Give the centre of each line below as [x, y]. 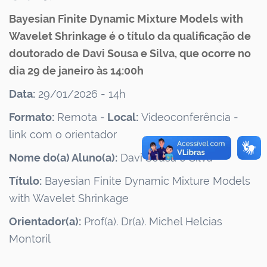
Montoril [30, 239]
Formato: [32, 117]
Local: [122, 117]
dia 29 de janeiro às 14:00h [76, 71]
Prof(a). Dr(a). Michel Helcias [152, 221]
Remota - [80, 117]
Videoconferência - [188, 117]
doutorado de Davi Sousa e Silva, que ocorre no [130, 53]
